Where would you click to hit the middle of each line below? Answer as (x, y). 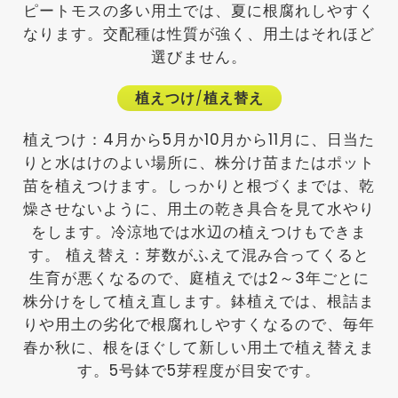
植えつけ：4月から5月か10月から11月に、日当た (199, 140)
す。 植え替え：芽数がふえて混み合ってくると (199, 255)
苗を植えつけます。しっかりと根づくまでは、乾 (199, 186)
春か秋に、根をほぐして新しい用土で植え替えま (199, 348)
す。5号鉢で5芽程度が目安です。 (199, 371)
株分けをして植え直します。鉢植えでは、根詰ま (199, 302)
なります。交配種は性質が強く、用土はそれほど (199, 34)
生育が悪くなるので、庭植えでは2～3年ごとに (199, 279)
